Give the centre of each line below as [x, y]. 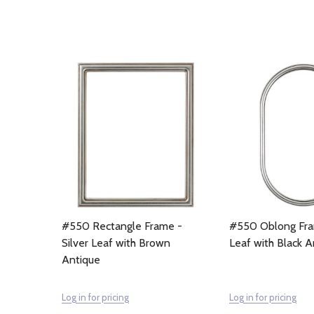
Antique [81, 260]
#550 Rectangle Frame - [122, 226]
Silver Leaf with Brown [116, 243]
